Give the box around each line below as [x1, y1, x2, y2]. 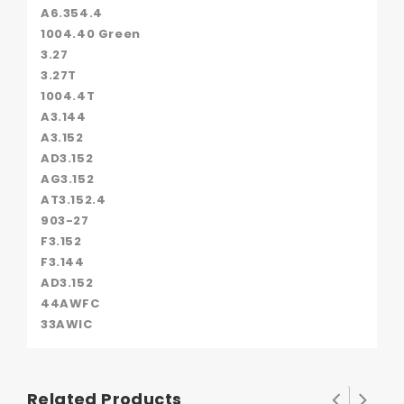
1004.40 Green [41, 24, 141, 42]
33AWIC [41, 315, 93, 333]
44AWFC [41, 294, 100, 312]
